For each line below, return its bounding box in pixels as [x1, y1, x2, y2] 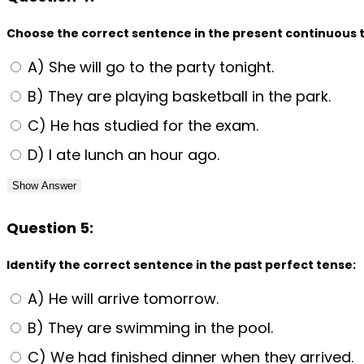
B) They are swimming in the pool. [24, 317, 273, 338]
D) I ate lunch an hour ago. [24, 144, 219, 165]
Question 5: [6, 217, 93, 238]
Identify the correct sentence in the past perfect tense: [6, 256, 356, 273]
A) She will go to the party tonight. [24, 56, 274, 77]
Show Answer [12, 179, 76, 192]
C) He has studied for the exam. [24, 115, 258, 136]
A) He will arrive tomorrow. [24, 288, 219, 309]
